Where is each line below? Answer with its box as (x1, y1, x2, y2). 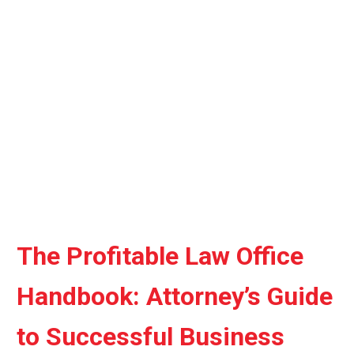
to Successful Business (17, 321, 284, 352)
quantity (16, 4, 59, 19)
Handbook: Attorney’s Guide (17, 281, 333, 311)
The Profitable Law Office (17, 240, 303, 271)
